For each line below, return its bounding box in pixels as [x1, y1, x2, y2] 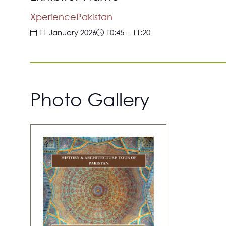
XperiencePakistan [30, 11, 112, 23]
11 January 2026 [37, 27, 96, 38]
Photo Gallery [30, 88, 149, 111]
